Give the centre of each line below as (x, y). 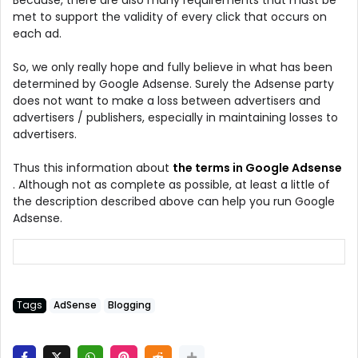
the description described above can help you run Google (174, 201)
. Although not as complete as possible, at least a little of (171, 184)
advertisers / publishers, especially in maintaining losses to (175, 117)
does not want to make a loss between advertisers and (167, 100)
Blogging (129, 305)
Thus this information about (93, 167)
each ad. (37, 33)
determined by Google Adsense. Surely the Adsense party (173, 84)
